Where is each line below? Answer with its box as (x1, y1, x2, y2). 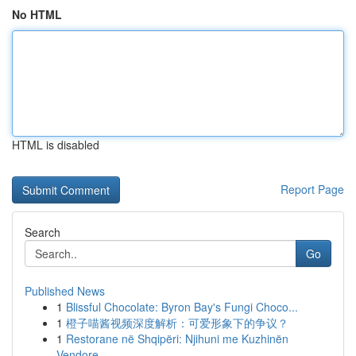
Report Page (281, 181, 344, 197)
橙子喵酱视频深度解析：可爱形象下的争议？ (66, 315, 288, 331)
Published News (25, 283, 105, 299)
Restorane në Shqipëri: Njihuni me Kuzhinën (66, 331, 288, 346)
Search (25, 224, 60, 240)
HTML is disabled (12, 137, 99, 153)
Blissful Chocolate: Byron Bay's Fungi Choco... (66, 299, 298, 315)
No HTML (12, 6, 62, 22)
